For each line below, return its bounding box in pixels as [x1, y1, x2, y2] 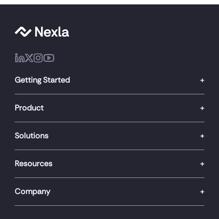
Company [15, 186, 50, 197]
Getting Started [15, 74, 70, 85]
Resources [15, 158, 52, 169]
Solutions [15, 130, 48, 141]
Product [15, 102, 44, 113]
